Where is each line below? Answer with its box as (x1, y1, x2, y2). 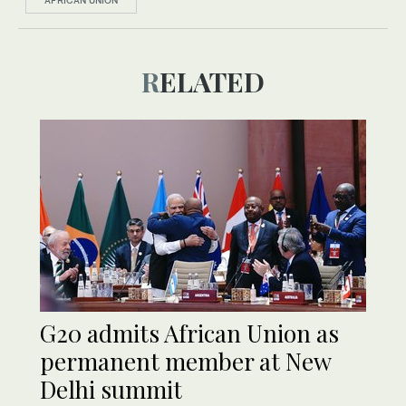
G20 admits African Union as (40, 317, 339, 350)
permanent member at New (40, 345, 331, 378)
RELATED (159, 63, 265, 101)
